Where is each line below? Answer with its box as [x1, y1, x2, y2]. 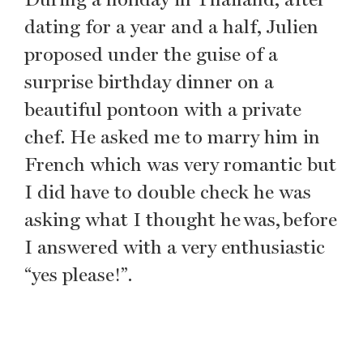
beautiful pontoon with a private [24, 97, 301, 121]
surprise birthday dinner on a [24, 70, 274, 93]
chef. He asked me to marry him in [24, 125, 320, 148]
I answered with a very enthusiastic [24, 235, 325, 258]
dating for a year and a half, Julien [24, 15, 318, 38]
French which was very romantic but [24, 152, 336, 176]
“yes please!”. [24, 263, 132, 286]
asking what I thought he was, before [24, 207, 337, 231]
